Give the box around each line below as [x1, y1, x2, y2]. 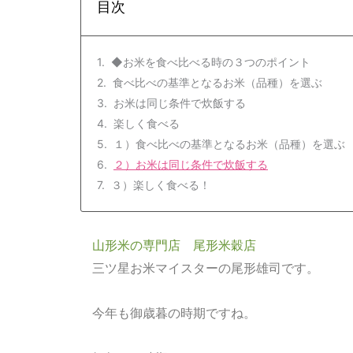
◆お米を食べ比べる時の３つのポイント [111, 55, 310, 69]
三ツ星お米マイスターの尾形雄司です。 [91, 260, 319, 277]
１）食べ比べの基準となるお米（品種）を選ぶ [113, 137, 345, 151]
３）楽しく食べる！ [111, 178, 210, 192]
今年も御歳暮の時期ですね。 [91, 305, 256, 321]
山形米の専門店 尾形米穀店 [91, 237, 256, 254]
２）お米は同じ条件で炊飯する [113, 158, 268, 172]
